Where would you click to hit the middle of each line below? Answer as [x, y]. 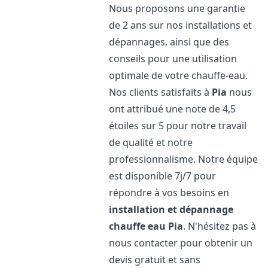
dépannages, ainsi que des [169, 42]
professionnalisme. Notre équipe [184, 159]
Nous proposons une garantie [177, 8]
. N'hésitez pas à [220, 226]
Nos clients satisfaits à [161, 92]
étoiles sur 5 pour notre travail [178, 126]
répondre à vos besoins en [169, 193]
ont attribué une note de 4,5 [173, 109]
